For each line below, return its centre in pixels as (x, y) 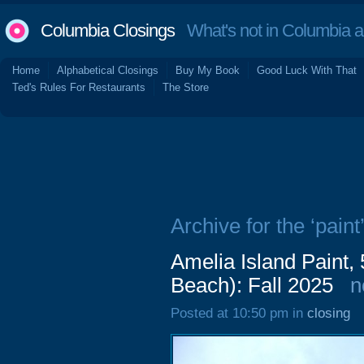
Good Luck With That (307, 70)
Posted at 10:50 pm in (239, 313)
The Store (186, 87)
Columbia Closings (108, 30)
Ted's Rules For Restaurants (79, 87)
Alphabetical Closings (108, 70)
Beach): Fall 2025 (252, 285)
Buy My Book (208, 70)
